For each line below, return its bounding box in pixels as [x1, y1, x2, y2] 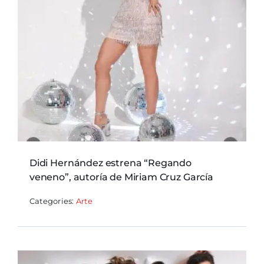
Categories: [29, 196, 76, 206]
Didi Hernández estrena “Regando [29, 157, 192, 169]
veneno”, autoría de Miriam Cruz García [29, 171, 213, 183]
